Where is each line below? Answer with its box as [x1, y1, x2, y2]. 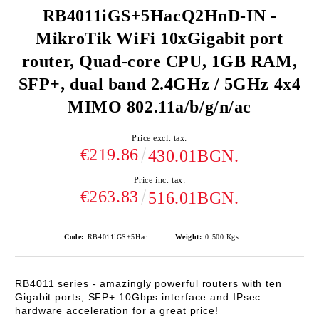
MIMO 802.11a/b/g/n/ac [68, 98, 251, 116]
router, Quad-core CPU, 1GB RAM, [21, 52, 298, 70]
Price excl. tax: [132, 133, 187, 143]
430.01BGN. [147, 147, 239, 165]
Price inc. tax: [133, 175, 186, 185]
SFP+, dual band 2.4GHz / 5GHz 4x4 [18, 75, 301, 93]
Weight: [175, 233, 202, 241]
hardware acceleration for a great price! [15, 305, 219, 316]
